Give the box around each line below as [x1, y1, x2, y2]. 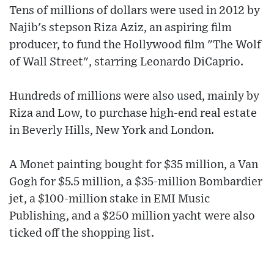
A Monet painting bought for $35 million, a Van [9, 159, 258, 171]
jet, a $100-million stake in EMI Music [9, 193, 210, 206]
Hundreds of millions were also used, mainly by [9, 91, 259, 103]
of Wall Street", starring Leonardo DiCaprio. [9, 56, 243, 68]
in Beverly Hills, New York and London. [9, 125, 214, 137]
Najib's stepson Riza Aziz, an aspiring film [9, 22, 232, 34]
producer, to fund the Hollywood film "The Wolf [9, 39, 261, 51]
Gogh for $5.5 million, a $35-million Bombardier [9, 176, 262, 188]
